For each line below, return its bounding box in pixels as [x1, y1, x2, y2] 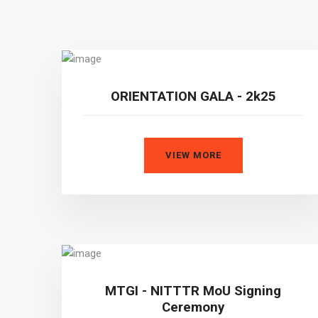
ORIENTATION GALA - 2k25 [110, 88, 276, 104]
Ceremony [162, 299, 224, 315]
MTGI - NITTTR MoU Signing [105, 283, 281, 299]
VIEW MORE [165, 149, 221, 160]
